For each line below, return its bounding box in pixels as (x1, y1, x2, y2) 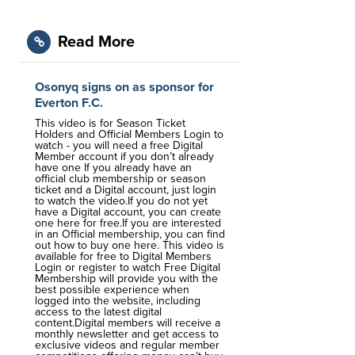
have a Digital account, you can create (35, 205, 221, 219)
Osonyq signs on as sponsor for (35, 79, 214, 95)
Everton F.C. (35, 95, 103, 111)
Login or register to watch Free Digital (35, 261, 220, 274)
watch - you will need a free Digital (35, 139, 203, 152)
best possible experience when (35, 283, 189, 296)
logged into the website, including (35, 294, 200, 307)
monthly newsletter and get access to (35, 327, 219, 341)
